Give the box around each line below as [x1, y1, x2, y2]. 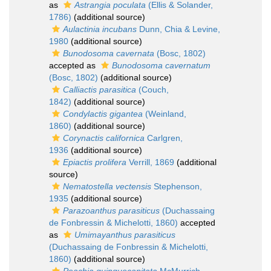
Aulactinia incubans [63, 24, 137, 34]
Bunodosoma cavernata [63, 48, 154, 58]
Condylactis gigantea [63, 109, 143, 119]
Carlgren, [145, 133, 183, 143]
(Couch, [136, 85, 169, 94]
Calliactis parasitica [63, 85, 136, 94]
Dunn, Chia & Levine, [137, 24, 220, 34]
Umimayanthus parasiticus [74, 230, 175, 240]
